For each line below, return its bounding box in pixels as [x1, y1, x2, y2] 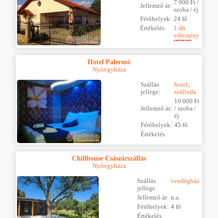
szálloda [174, 89, 196, 96]
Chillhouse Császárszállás [72, 154, 146, 163]
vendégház [171, 178, 200, 185]
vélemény [174, 32, 200, 39]
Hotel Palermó [88, 57, 130, 66]
